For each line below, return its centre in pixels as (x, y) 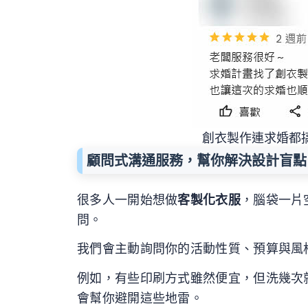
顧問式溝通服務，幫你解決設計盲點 (197, 161)
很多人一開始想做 (128, 199)
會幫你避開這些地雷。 (140, 298)
